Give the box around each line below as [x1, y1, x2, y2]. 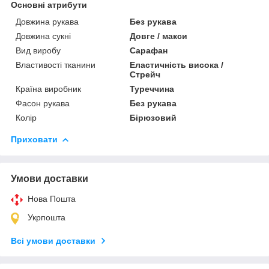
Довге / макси [130, 31, 188, 41]
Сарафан [130, 45, 168, 55]
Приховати [11, 134, 58, 144]
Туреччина [130, 83, 175, 94]
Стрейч [130, 69, 161, 79]
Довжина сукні [16, 31, 71, 41]
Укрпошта [28, 212, 65, 222]
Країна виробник [16, 83, 81, 94]
